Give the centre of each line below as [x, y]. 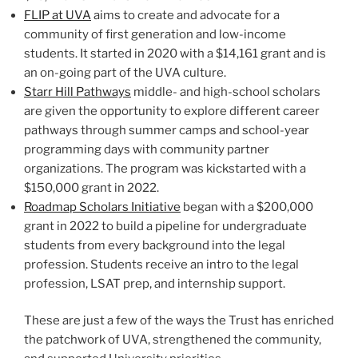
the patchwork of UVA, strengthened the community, [173, 340]
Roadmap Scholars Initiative [102, 207]
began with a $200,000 [247, 207]
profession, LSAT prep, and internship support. [155, 283]
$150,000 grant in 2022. [91, 187]
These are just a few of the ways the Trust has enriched [179, 321]
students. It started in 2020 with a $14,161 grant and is [175, 53]
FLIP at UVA [58, 15]
